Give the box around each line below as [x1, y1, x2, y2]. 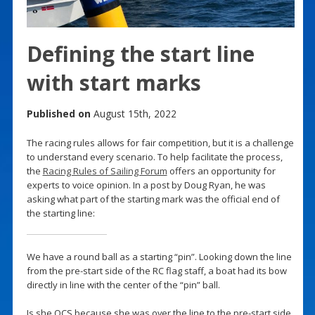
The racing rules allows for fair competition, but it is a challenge [26, 136, 294, 149]
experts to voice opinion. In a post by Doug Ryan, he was [26, 178, 266, 191]
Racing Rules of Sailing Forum [42, 164, 167, 177]
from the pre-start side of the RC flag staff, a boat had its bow [26, 264, 287, 277]
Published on [26, 106, 91, 120]
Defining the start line [26, 39, 255, 68]
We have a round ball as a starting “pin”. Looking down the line [26, 250, 292, 263]
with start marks [26, 67, 201, 97]
